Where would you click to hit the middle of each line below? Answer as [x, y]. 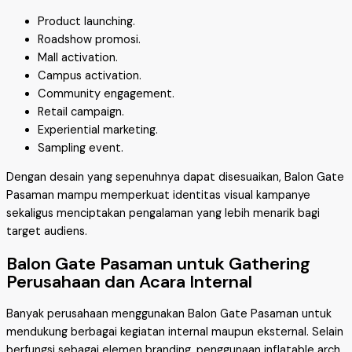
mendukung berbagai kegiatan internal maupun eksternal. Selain [175, 332]
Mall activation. [78, 57]
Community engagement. [106, 93]
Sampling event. [81, 148]
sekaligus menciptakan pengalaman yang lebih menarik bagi [163, 214]
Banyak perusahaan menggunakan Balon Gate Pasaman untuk [169, 314]
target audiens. [47, 232]
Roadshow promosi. [89, 39]
